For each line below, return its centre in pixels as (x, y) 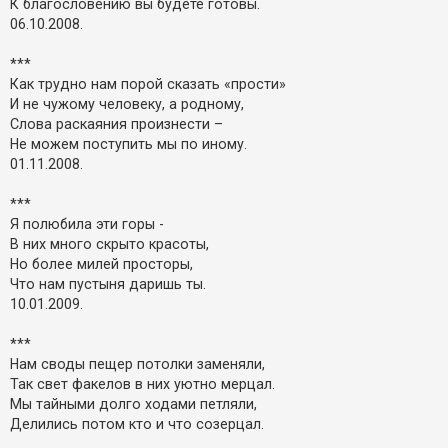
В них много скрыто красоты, (109, 244)
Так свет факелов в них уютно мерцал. (142, 384)
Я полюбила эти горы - (87, 224)
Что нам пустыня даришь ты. (108, 284)
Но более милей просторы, (101, 264)
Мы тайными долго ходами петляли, (133, 404)
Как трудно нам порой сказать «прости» (148, 84)
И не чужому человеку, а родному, (127, 104)
